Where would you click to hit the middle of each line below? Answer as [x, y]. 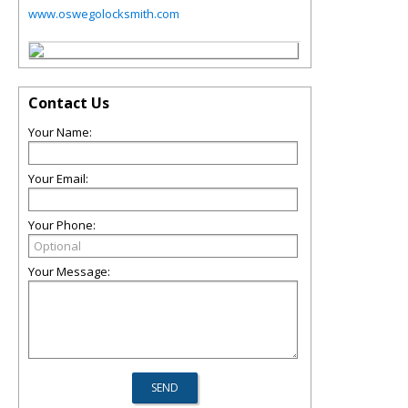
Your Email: [58, 178]
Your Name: [60, 132]
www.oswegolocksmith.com [104, 14]
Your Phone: [62, 225]
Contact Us [69, 103]
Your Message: [69, 271]
